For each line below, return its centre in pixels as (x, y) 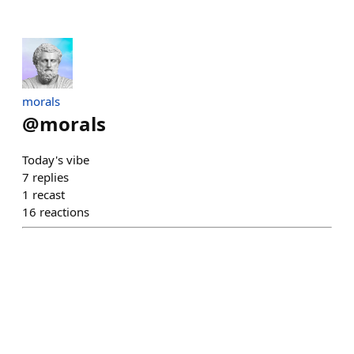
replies (51, 177)
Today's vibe (56, 160)
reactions (64, 212)
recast (49, 194)
